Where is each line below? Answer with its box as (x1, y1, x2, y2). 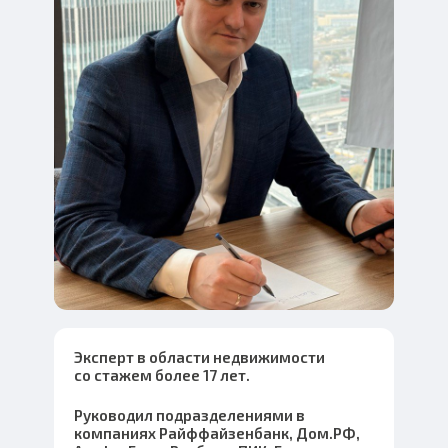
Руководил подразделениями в (74, 406, 305, 424)
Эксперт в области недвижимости (74, 348, 325, 366)
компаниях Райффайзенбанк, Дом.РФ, (74, 424, 360, 442)
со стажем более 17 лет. (74, 366, 250, 384)
